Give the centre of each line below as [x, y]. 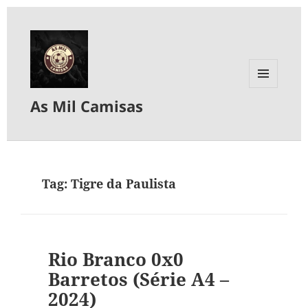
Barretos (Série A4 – [138, 279]
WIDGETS [268, 116]
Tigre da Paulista [124, 184]
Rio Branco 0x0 [115, 260]
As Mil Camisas [87, 106]
